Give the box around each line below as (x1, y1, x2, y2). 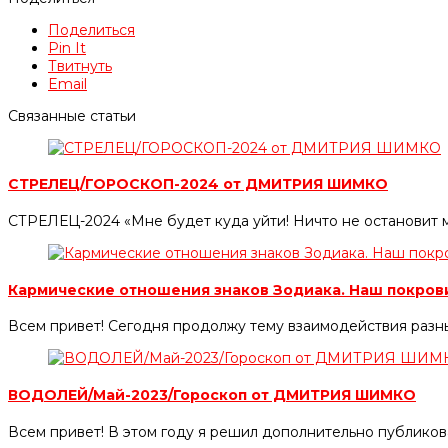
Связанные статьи (8, 106, 136, 125)
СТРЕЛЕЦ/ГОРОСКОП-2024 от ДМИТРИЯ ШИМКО (8, 175, 388, 194)
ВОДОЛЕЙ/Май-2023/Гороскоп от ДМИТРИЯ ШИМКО (8, 385, 416, 404)
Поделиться (48, 20, 135, 39)
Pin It (48, 38, 86, 57)
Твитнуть (48, 56, 112, 75)
